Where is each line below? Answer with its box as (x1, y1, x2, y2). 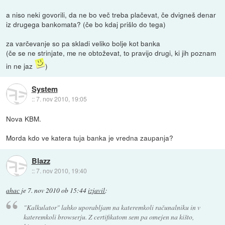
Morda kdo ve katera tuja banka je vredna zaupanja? (6, 133, 174, 143)
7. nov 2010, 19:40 (36, 166, 87, 175)
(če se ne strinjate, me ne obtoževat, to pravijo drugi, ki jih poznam (6, 48, 216, 58)
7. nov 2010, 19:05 (36, 94, 87, 103)
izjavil (88, 186, 105, 195)
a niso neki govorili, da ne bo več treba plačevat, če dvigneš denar (6, 10, 216, 20)
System (31, 83, 58, 94)
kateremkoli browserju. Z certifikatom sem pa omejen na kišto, (23, 211, 194, 221)
